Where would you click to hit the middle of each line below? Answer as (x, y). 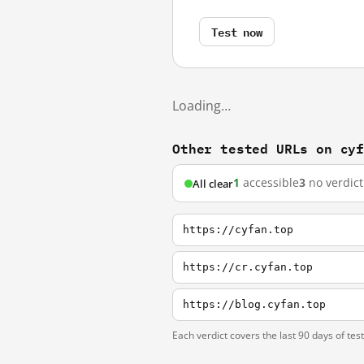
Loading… (201, 106)
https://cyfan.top (238, 230)
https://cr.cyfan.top (248, 267)
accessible (269, 183)
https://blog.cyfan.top (254, 304)
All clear (213, 183)
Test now (237, 31)
